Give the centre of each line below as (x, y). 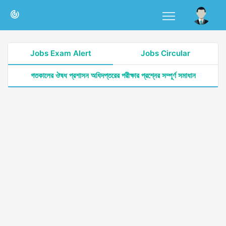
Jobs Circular (165, 53)
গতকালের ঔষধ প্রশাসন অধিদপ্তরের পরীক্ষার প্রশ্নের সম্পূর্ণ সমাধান (113, 75)
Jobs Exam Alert (61, 53)
